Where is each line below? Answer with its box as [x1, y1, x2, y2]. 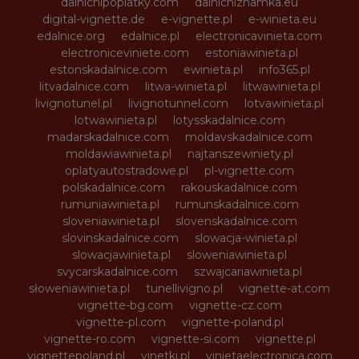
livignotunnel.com [128, 95, 228, 111]
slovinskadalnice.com [62, 230, 179, 245]
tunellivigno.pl [146, 280, 223, 296]
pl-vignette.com [204, 163, 294, 178]
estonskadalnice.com [49, 62, 167, 77]
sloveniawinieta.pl [62, 213, 159, 228]
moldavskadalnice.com [184, 129, 313, 144]
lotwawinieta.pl [74, 112, 157, 127]
